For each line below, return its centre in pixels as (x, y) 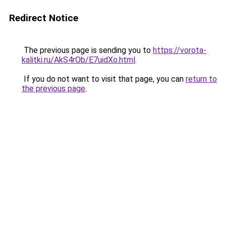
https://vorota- (180, 50)
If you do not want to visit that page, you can (104, 79)
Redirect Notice (44, 18)
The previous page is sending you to (87, 50)
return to (201, 79)
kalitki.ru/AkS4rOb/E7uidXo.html (78, 60)
